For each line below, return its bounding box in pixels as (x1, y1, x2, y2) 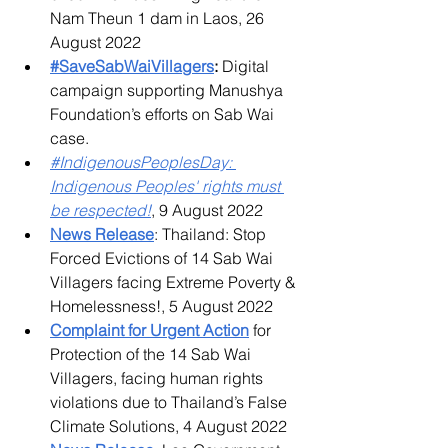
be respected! (50, 200, 151, 220)
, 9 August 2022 (151, 200, 263, 220)
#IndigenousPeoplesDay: (50, 152, 236, 172)
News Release (50, 224, 154, 244)
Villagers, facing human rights (50, 368, 267, 388)
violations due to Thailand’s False (50, 392, 291, 412)
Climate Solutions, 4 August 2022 (50, 416, 287, 436)
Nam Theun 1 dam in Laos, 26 (50, 8, 268, 28)
